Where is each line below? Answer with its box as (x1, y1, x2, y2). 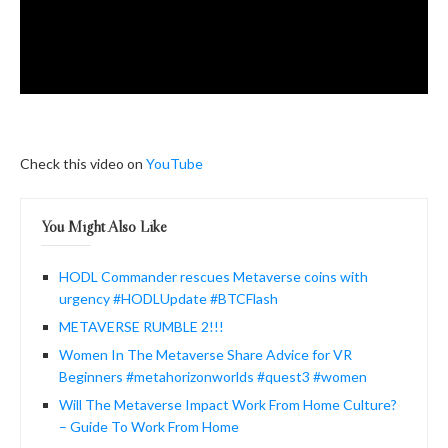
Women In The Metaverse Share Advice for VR (59, 345, 352, 363)
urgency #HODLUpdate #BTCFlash (59, 289, 278, 307)
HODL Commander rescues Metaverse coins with (59, 267, 368, 285)
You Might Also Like (41, 215, 167, 236)
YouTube (146, 154, 203, 172)
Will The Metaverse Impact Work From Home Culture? (59, 395, 397, 413)
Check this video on (20, 154, 146, 172)
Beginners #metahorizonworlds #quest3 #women (59, 367, 367, 385)
